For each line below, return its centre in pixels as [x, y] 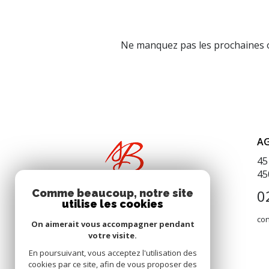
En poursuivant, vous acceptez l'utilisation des [113, 253]
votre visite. [113, 235]
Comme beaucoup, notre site [113, 193]
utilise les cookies [113, 204]
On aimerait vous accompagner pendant [113, 224]
